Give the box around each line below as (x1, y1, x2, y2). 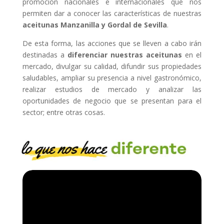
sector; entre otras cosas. (22, 107, 105, 117)
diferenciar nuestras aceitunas (67, 49, 182, 59)
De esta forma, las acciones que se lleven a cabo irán (22, 38, 202, 48)
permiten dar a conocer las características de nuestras (22, 8, 202, 18)
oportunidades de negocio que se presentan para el (22, 95, 202, 105)
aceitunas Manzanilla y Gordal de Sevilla (22, 19, 167, 29)
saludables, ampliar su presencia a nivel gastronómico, (22, 72, 202, 82)
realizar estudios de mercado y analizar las (22, 84, 202, 94)
